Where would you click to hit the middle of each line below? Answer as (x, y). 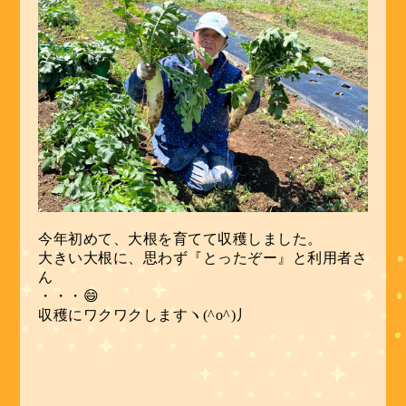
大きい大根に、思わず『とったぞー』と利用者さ (203, 258)
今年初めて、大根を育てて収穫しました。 (180, 239)
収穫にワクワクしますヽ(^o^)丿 (145, 315)
